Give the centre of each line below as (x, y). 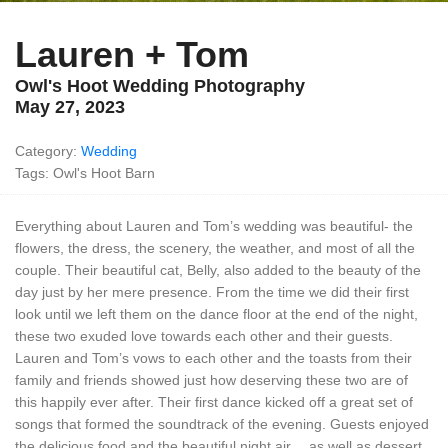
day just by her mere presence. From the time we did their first (212, 292)
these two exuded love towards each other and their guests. (204, 336)
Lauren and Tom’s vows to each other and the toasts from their (213, 358)
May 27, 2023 (70, 107)
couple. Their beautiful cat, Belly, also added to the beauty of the (218, 270)
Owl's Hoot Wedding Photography (160, 86)
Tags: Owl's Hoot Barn (85, 173)
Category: (48, 151)
